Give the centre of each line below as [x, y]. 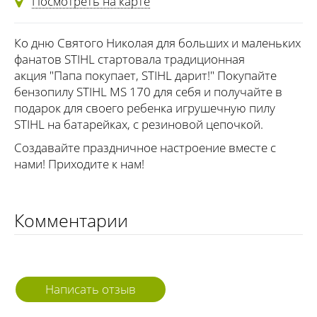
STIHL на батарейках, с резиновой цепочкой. [139, 125]
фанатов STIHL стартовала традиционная [129, 59]
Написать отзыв [91, 289]
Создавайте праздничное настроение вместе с [145, 148]
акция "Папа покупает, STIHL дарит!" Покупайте [145, 76]
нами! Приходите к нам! [79, 164]
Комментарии [71, 220]
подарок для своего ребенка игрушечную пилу [145, 108]
